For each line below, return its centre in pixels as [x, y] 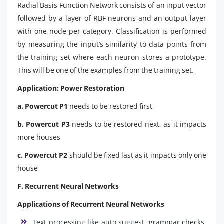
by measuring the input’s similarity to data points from [112, 44]
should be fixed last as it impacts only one [137, 155]
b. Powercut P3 [44, 124]
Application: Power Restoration [71, 88]
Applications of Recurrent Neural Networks [91, 204]
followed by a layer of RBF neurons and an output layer [112, 18]
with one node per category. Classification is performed [112, 31]
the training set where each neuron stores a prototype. [112, 57]
